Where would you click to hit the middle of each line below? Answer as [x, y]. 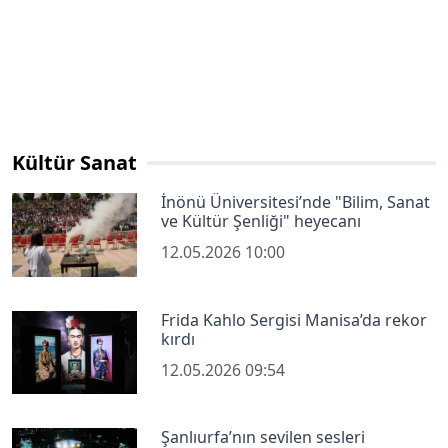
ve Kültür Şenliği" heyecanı [261, 221]
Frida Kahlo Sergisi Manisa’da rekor [294, 319]
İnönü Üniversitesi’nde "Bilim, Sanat [296, 202]
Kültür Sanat [74, 163]
